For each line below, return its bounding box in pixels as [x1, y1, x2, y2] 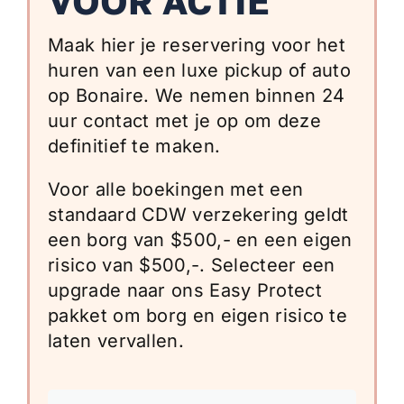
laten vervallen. [48, 329, 184, 352]
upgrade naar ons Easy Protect [48, 279, 322, 301]
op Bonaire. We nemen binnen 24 [48, 84, 345, 106]
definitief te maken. [48, 134, 221, 157]
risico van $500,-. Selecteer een [48, 253, 335, 276]
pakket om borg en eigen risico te [48, 304, 348, 326]
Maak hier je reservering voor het [48, 33, 346, 56]
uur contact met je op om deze [48, 109, 321, 132]
